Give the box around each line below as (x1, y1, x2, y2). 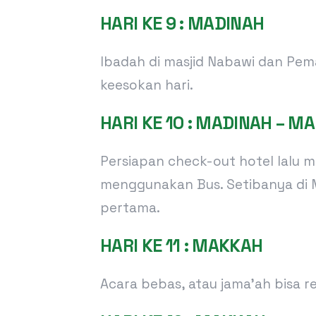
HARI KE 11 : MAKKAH (100, 233, 263, 257)
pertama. (100, 198, 160, 217)
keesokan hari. (100, 75, 193, 94)
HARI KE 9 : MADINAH (100, 11, 265, 35)
